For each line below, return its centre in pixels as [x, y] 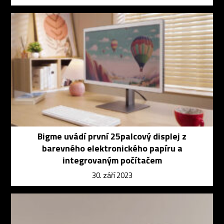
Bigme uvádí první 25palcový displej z [112, 136]
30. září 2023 [112, 175]
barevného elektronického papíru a [112, 148]
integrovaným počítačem [112, 160]
